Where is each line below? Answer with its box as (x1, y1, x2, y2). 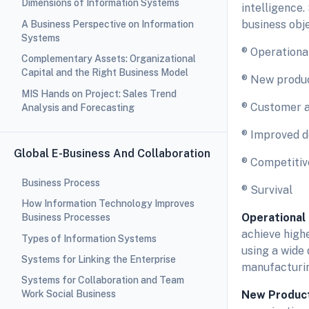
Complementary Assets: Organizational (21, 53, 196, 65)
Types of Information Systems (21, 232, 157, 244)
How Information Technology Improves (21, 198, 195, 210)
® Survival (241, 183, 292, 197)
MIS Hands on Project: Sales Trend (21, 88, 177, 99)
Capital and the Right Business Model (21, 67, 188, 79)
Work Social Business (21, 288, 116, 300)
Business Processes (21, 212, 110, 223)
